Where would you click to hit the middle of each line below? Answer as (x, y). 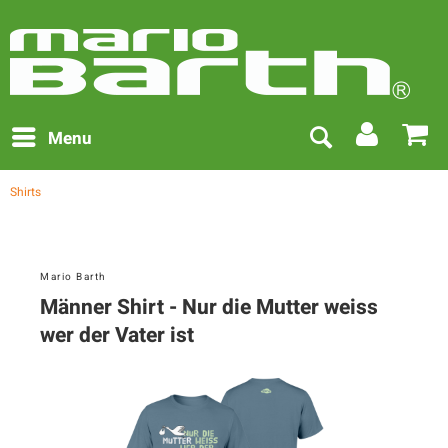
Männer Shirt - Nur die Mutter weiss (209, 307)
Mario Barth (73, 277)
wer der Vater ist (117, 335)
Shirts (25, 192)
